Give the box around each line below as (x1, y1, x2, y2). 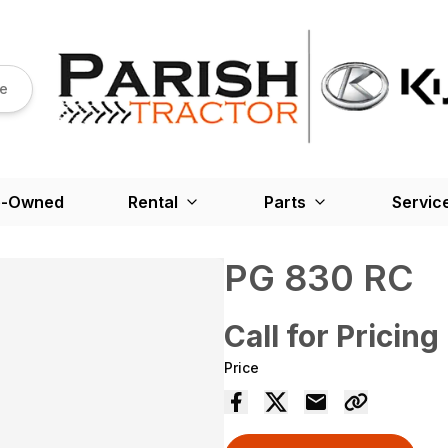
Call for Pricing (224, 318, 439, 354)
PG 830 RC (224, 256, 414, 300)
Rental (127, 192, 178, 212)
